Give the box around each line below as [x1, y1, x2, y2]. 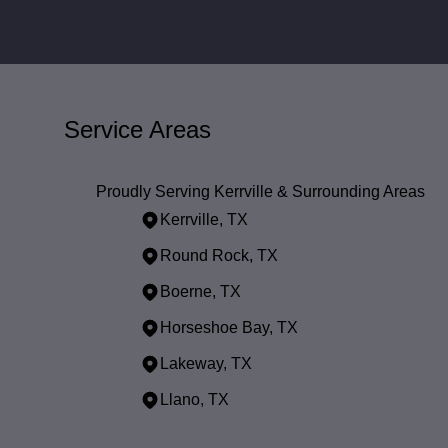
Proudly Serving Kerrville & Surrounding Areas [96, 183, 425, 200]
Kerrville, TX [160, 211, 248, 228]
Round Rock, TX [160, 247, 278, 264]
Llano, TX [160, 391, 229, 408]
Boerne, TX [160, 283, 241, 300]
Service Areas [64, 116, 211, 143]
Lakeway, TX [160, 355, 252, 372]
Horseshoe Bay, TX [160, 319, 298, 336]
